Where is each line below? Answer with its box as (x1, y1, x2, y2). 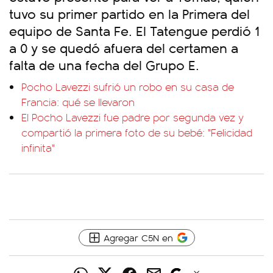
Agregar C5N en (103, 231, 173, 244)
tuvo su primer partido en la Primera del (9, 4, 250, 23)
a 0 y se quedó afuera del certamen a (9, 38, 238, 57)
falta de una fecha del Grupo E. (9, 55, 199, 74)
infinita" (21, 140, 55, 155)
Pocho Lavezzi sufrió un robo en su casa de (21, 79, 234, 94)
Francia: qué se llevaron (21, 94, 135, 109)
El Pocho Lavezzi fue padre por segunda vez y (21, 110, 244, 124)
